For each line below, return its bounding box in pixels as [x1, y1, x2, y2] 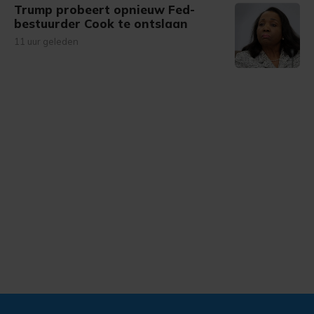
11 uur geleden [14, 36, 78, 47]
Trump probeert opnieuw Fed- [14, 2, 195, 17]
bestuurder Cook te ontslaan [14, 16, 188, 31]
